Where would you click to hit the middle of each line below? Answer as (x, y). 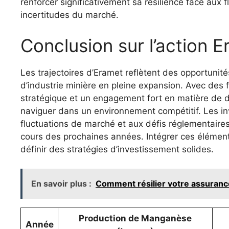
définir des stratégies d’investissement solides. (117, 149)
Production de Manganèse (135, 219)
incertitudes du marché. (70, 15)
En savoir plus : (61, 184)
